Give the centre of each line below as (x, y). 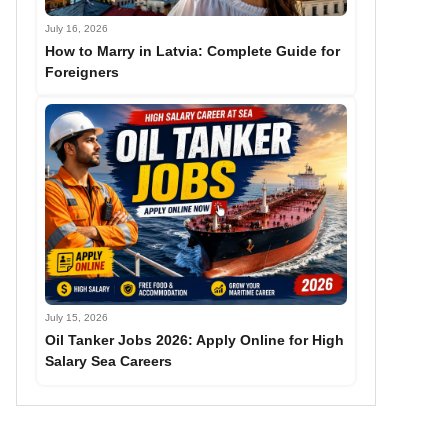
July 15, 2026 (76, 318)
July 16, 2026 (76, 28)
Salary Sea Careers (108, 361)
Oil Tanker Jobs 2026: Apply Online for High (194, 340)
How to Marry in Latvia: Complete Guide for (192, 50)
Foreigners (82, 71)
